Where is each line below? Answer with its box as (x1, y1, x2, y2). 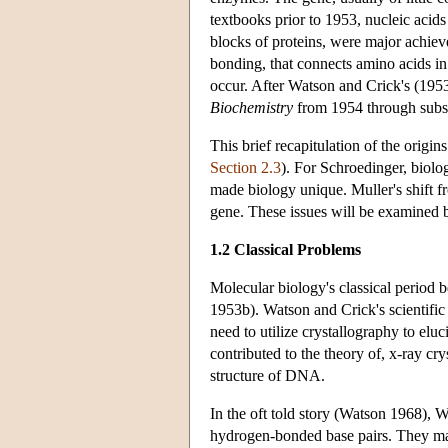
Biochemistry (210, 98, 293, 116)
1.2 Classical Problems (210, 240, 361, 258)
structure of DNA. (210, 366, 325, 384)
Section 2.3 (210, 158, 281, 176)
